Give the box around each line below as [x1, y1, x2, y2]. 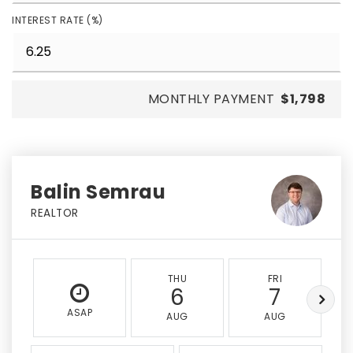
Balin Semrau [31, 179, 165, 205]
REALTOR [31, 206, 79, 221]
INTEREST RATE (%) [12, 13, 103, 27]
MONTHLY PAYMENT [147, 90, 274, 108]
